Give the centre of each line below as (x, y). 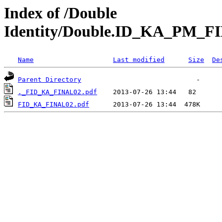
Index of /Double (60, 13)
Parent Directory (50, 80)
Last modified (139, 60)
